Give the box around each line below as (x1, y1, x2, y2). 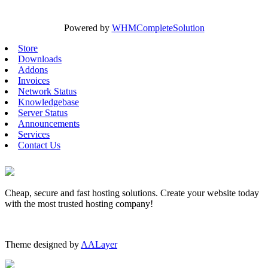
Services (18, 129, 50, 139)
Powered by (63, 22, 112, 33)
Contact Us (18, 139, 60, 150)
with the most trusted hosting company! (5, 198, 153, 209)
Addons (18, 64, 48, 75)
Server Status (18, 107, 68, 118)
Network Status (18, 86, 77, 96)
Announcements (18, 118, 80, 129)
